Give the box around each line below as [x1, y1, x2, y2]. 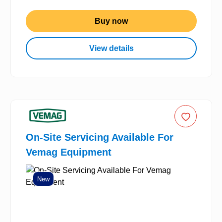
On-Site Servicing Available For [26, 132, 173, 143]
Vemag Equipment [26, 147, 111, 158]
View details [89, 44, 134, 53]
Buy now [95, 16, 128, 25]
